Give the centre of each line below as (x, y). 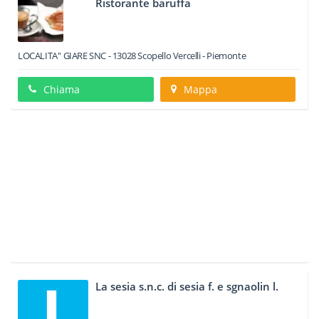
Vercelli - (189, 56)
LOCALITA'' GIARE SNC (62, 56)
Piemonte (226, 56)
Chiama (62, 89)
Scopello (155, 56)
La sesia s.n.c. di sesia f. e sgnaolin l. (187, 286)
